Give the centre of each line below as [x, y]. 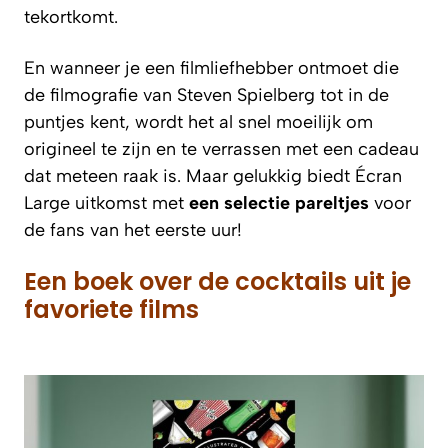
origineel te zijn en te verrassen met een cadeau [221, 148]
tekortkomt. [71, 16]
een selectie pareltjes [279, 202]
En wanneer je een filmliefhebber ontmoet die [211, 67]
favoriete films [111, 309]
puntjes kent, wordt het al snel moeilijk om [198, 121]
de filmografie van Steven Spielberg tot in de [206, 94]
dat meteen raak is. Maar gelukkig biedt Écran [213, 175]
